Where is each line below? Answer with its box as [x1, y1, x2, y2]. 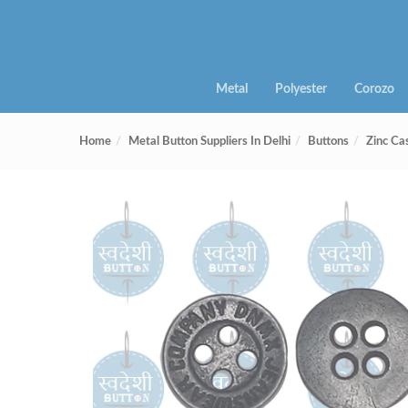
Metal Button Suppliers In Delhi [128, 136, 291, 148]
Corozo [353, 83, 394, 96]
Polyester [274, 83, 327, 96]
